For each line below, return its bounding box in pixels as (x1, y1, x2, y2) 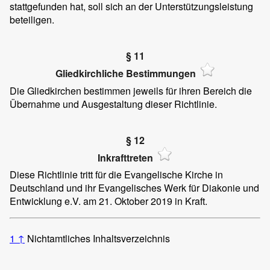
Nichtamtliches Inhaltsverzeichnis (27, 231, 170, 245)
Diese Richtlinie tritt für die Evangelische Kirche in (10, 167, 223, 181)
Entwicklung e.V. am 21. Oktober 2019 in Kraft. (10, 193, 207, 208)
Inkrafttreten (98, 150, 153, 165)
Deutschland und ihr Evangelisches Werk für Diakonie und (10, 180, 259, 195)
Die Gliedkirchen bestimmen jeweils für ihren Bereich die (10, 83, 252, 98)
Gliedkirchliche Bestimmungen (55, 66, 196, 81)
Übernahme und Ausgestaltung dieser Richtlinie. (10, 96, 217, 111)
